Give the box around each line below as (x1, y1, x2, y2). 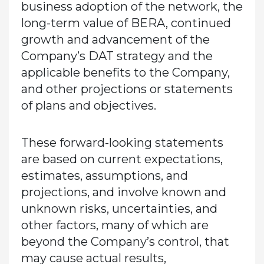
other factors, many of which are (21, 217, 209, 232)
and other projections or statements (21, 81, 233, 96)
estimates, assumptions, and (21, 168, 188, 183)
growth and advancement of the (21, 32, 210, 47)
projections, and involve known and (21, 184, 226, 199)
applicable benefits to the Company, (21, 65, 230, 80)
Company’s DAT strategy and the (21, 48, 213, 63)
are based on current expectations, (21, 151, 223, 166)
